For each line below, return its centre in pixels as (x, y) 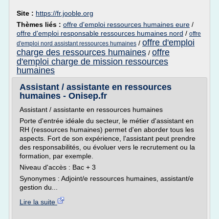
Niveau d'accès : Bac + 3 (58, 167)
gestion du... (39, 187)
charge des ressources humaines (81, 52)
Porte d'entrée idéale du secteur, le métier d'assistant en (107, 121)
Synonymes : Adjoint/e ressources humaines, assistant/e (107, 178)
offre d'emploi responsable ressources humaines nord (100, 33)
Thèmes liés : (40, 24)
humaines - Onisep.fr (63, 96)
